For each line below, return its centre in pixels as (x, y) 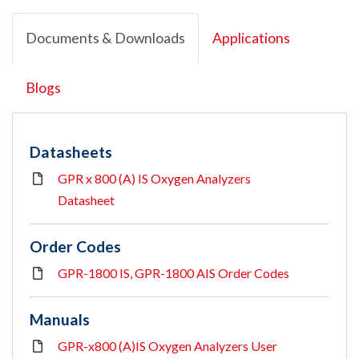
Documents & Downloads (105, 38)
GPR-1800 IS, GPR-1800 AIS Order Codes (173, 273)
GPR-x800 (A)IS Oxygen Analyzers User (167, 346)
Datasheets (71, 152)
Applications (251, 38)
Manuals (60, 320)
